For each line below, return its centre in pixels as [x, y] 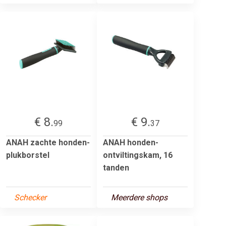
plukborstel [28, 155]
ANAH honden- [131, 142]
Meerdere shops [139, 197]
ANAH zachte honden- [48, 142]
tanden [116, 167]
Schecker [30, 197]
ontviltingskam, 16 [138, 155]
